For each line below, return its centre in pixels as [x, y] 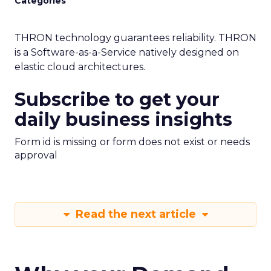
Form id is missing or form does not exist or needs [132, 142]
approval [36, 155]
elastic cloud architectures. [80, 67]
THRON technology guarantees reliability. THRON [135, 38]
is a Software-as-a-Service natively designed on [127, 52]
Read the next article [135, 214]
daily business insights [123, 119]
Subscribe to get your [117, 100]
